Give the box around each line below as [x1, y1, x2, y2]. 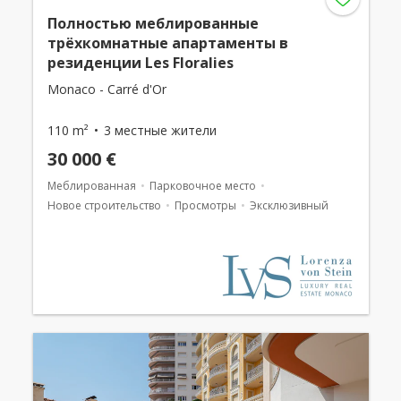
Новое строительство [47, 197, 161, 213]
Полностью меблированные [47, 13, 259, 33]
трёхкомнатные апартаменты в [47, 32, 288, 53]
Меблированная [47, 177, 136, 193]
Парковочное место [149, 177, 256, 193]
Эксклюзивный [249, 197, 328, 213]
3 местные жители [103, 121, 217, 139]
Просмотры [174, 197, 236, 213]
